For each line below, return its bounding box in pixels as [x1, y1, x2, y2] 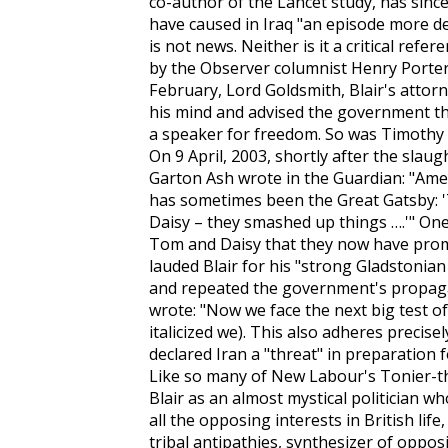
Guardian [333, 167, 402, 189]
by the [149, 57, 200, 79]
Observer [200, 57, 270, 79]
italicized [149, 321, 217, 343]
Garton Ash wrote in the [149, 167, 333, 189]
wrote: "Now [149, 299, 245, 321]
